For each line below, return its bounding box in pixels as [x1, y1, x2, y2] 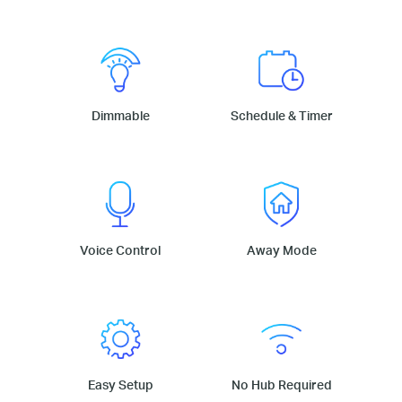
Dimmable [91, 107, 150, 125]
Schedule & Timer [230, 107, 333, 125]
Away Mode [246, 241, 317, 259]
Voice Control [80, 241, 162, 259]
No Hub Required [231, 375, 332, 393]
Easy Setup [87, 375, 153, 393]
